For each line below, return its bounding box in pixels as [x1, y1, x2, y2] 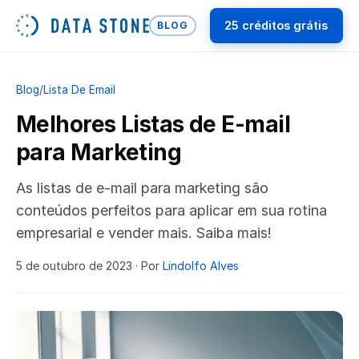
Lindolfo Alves [163, 258, 239, 272]
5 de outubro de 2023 [16, 258, 132, 272]
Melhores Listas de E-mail [16, 111, 291, 139]
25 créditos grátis [224, 18, 329, 32]
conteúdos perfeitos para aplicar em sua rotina [16, 202, 327, 220]
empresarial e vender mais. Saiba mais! [16, 224, 272, 242]
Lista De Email [43, 83, 115, 96]
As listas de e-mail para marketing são [16, 179, 268, 197]
